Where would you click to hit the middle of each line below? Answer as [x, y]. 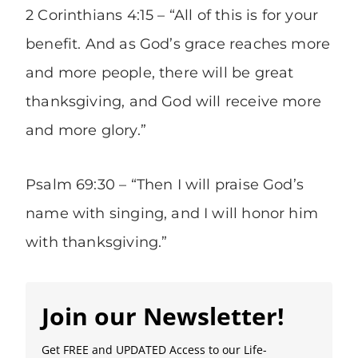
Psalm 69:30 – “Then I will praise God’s [165, 185]
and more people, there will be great [160, 73]
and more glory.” [86, 131]
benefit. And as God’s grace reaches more [178, 44]
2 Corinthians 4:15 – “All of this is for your [172, 16]
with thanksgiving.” [97, 243]
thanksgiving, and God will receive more [174, 102]
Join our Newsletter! [163, 316]
